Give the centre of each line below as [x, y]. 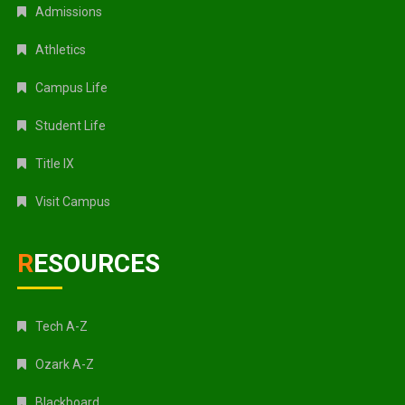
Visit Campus [73, 201]
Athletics [61, 49]
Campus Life [72, 87]
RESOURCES [97, 263]
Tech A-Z [62, 326]
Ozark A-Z [65, 364]
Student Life [71, 125]
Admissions [69, 11]
